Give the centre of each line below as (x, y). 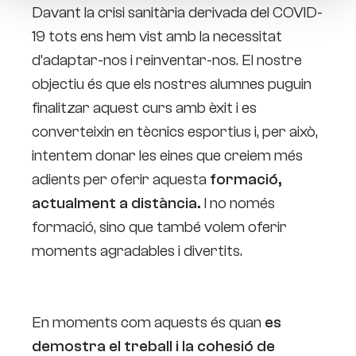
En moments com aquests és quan (148, 322)
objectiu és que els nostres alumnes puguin (172, 83)
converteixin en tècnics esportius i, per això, (175, 131)
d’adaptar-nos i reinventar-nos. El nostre (167, 60)
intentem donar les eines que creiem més (167, 155)
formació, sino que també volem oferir (159, 226)
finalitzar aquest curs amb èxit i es (144, 107)
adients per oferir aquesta (121, 179)
